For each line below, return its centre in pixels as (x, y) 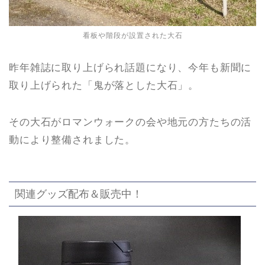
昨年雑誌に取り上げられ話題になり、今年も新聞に (130, 68)
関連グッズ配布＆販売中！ (79, 193)
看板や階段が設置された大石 (132, 36)
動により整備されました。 (72, 140)
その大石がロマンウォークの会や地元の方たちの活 (130, 122)
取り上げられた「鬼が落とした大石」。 (104, 86)
